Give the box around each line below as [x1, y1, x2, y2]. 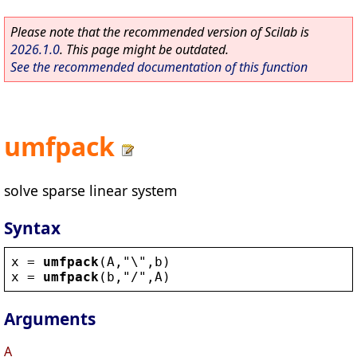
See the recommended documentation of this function [10, 58, 308, 76]
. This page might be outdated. [60, 41, 229, 58]
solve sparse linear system [4, 180, 177, 200]
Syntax [4, 216, 61, 239]
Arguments [4, 308, 96, 331]
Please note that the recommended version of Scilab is [10, 23, 309, 41]
